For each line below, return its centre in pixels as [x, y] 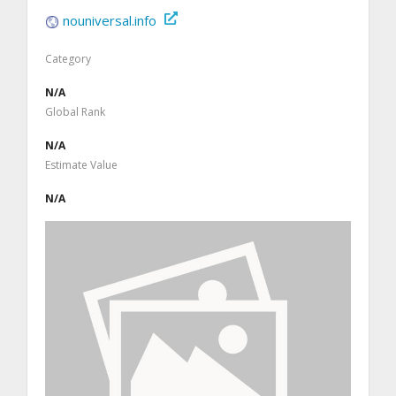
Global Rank [75, 111]
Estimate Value [81, 164]
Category [68, 58]
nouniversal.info [110, 20]
